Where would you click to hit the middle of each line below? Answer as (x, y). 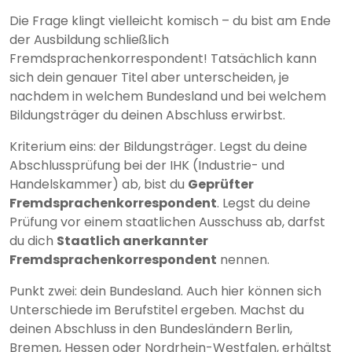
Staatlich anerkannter (132, 241)
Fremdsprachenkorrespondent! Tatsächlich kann (163, 59)
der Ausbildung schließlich (89, 40)
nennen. (243, 260)
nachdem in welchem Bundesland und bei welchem (168, 97)
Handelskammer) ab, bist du (99, 185)
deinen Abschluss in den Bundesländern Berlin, (151, 329)
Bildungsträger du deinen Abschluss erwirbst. (147, 115)
